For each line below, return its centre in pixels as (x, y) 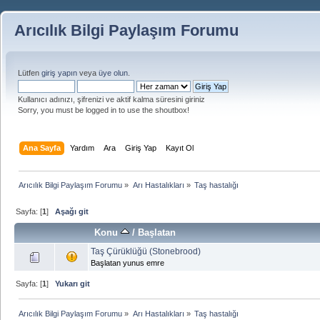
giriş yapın (59, 73)
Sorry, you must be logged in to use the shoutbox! (104, 110)
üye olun (113, 73)
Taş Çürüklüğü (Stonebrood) (146, 251)
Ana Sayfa (42, 147)
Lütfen (30, 73)
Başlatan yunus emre (127, 262)
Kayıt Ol (180, 147)
